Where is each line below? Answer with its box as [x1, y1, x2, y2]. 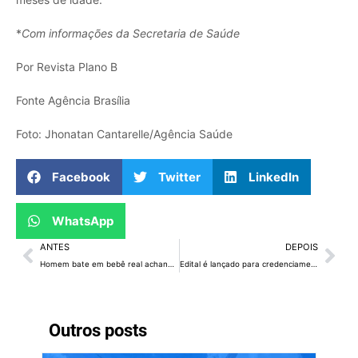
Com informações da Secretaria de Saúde [22, 26, 240, 40]
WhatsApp [52, 213, 113, 229]
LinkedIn [249, 169, 299, 185]
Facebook [52, 169, 110, 185]
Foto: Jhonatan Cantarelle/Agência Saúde [16, 126, 233, 141]
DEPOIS [285, 241, 318, 253]
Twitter [158, 169, 201, 185]
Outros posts [49, 317, 147, 341]
